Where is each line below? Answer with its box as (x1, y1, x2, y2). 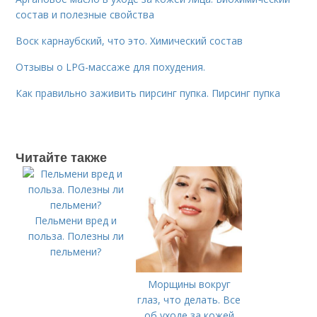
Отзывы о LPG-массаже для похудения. (16, 60, 206, 74)
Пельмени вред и (35, 214, 117, 227)
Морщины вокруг (147, 277, 231, 291)
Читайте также (16, 148, 108, 166)
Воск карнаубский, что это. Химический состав (16, 34, 243, 47)
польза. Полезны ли (28, 229, 124, 243)
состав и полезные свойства (16, 8, 155, 21)
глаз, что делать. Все (137, 293, 241, 306)
